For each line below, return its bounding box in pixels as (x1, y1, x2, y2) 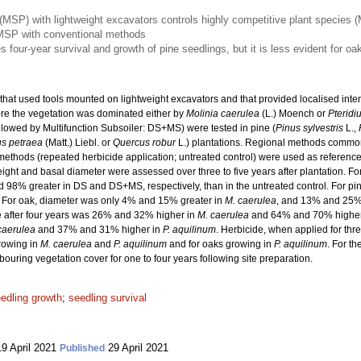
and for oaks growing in (167, 239, 274, 250)
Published (60, 342, 105, 354)
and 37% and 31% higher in (35, 224, 163, 235)
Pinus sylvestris (276, 122, 343, 134)
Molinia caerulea (186, 108, 259, 119)
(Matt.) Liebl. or (43, 137, 113, 148)
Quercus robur (113, 137, 176, 148)
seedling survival (68, 292, 147, 304)
